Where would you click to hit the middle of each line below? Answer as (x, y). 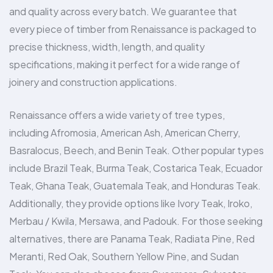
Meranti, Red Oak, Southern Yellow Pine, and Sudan (124, 257)
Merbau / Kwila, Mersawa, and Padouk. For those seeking (136, 221)
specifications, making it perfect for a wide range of (125, 65)
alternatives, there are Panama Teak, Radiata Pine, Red (132, 239)
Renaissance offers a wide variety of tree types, (117, 115)
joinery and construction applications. (93, 82)
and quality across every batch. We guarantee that (123, 12)
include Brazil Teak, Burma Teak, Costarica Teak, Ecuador (136, 168)
